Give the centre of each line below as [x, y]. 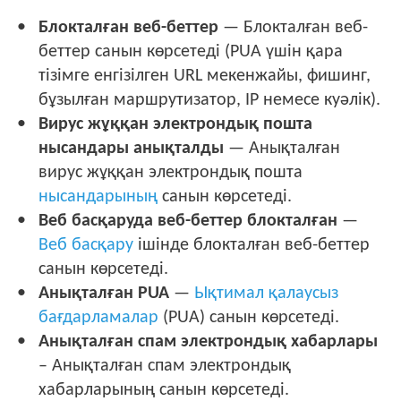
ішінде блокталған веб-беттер [252, 246]
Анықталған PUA [104, 294]
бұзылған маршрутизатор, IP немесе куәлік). [210, 101]
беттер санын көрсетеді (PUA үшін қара [191, 52]
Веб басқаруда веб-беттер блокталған [188, 222]
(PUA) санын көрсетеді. [249, 318]
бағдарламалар [99, 318]
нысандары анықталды [132, 149]
